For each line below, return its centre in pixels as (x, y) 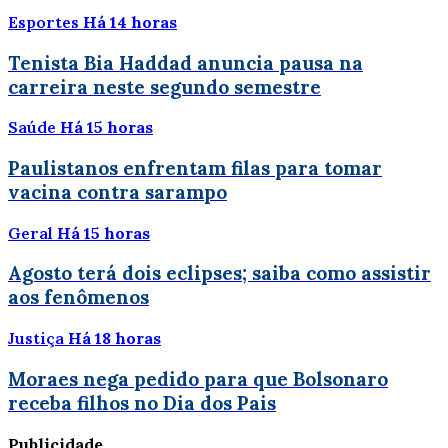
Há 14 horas (130, 21)
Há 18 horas (114, 338)
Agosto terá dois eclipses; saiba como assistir (219, 273)
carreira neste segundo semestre (164, 86)
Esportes (43, 21)
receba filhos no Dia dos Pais (142, 402)
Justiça (36, 338)
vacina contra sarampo (117, 191)
